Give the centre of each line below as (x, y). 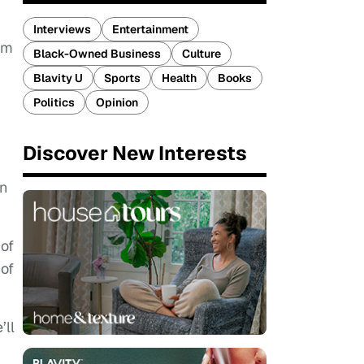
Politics (54, 102)
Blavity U (58, 78)
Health (179, 78)
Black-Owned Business (97, 54)
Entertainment (150, 29)
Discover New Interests (135, 153)
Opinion (117, 102)
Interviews (62, 29)
